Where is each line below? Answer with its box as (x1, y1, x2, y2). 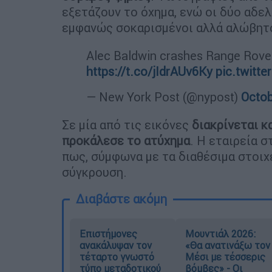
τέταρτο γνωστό (80, 251, 154, 263)
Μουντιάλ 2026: (185, 228, 256, 240)
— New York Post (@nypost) (86, 89, 241, 105)
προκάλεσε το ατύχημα (62, 133, 190, 149)
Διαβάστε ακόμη (76, 191, 167, 207)
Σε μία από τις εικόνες (62, 117, 192, 133)
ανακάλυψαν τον (80, 239, 152, 252)
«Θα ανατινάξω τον (185, 239, 270, 252)
